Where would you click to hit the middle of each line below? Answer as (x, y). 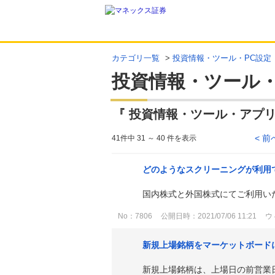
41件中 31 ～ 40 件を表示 (154, 138)
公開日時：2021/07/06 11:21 (209, 216)
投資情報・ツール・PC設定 (222, 58)
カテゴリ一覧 (136, 58)
